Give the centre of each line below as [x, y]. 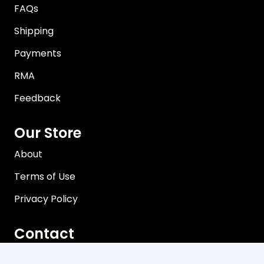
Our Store [48, 133]
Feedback [37, 98]
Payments [38, 53]
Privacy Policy [46, 199]
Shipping [34, 31]
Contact [44, 234]
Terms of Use [45, 177]
